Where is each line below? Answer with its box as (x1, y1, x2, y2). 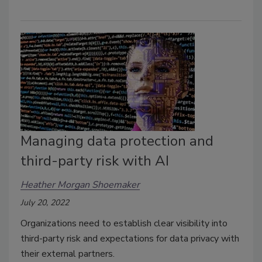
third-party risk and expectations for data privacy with (20, 232, 239, 246)
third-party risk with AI (20, 151, 169, 171)
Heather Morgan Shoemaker (20, 178, 140, 191)
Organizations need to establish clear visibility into (20, 217, 227, 230)
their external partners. (20, 247, 115, 261)
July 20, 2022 (20, 197, 69, 209)
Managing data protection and (20, 132, 213, 151)
